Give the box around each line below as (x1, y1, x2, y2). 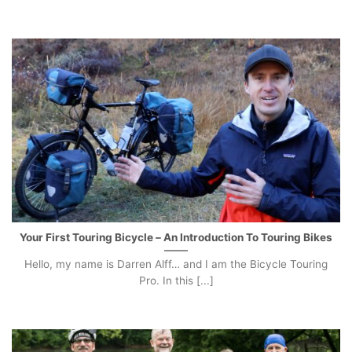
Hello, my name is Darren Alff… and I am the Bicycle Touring (24, 258, 328, 271)
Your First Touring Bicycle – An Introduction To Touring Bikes (20, 230, 332, 244)
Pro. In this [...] (138, 274, 214, 288)
